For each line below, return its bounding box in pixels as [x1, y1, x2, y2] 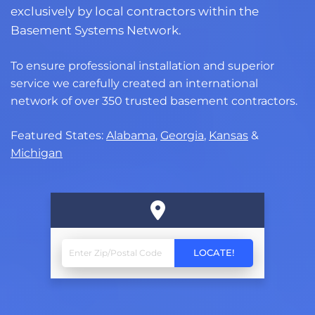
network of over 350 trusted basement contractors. [11, 94, 297, 108]
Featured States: [11, 128, 106, 142]
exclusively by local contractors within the [11, 4, 259, 18]
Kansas [209, 128, 248, 142]
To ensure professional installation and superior [11, 58, 274, 72]
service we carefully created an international [11, 76, 258, 90]
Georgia [160, 128, 204, 142]
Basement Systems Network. [11, 22, 181, 37]
